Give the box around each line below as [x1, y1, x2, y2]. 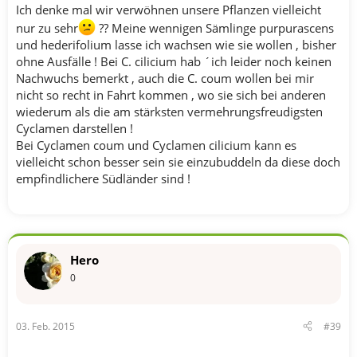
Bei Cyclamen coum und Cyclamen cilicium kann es [16, 137, 296, 153]
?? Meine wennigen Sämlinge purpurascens [96, 20, 334, 36]
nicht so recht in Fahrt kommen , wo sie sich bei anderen [16, 87, 326, 103]
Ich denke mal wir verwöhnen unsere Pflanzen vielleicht [16, 2, 321, 18]
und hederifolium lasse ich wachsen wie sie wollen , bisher [16, 37, 336, 53]
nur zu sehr [16, 20, 78, 36]
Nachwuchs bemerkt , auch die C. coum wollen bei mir [16, 70, 314, 86]
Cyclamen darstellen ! [16, 120, 133, 136]
